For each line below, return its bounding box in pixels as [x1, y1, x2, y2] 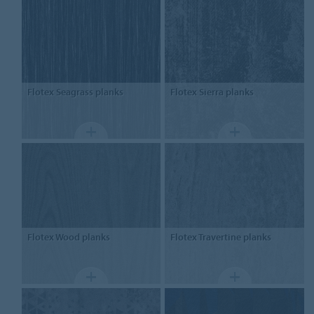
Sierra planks [197, 86, 254, 99]
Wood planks [53, 230, 110, 243]
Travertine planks [197, 230, 272, 243]
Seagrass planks [53, 86, 123, 99]
